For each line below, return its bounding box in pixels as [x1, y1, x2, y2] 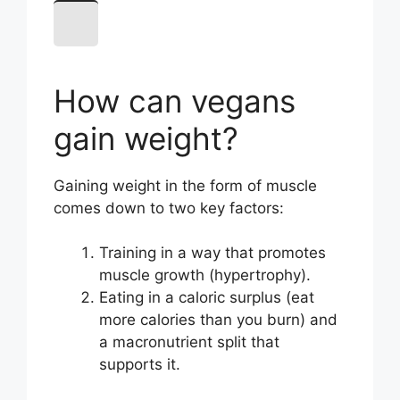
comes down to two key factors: [54, 198, 284, 217]
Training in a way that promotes [99, 244, 326, 262]
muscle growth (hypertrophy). [99, 266, 311, 285]
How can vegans [54, 81, 296, 120]
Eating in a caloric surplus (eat [99, 288, 314, 307]
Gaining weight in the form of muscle [54, 176, 317, 195]
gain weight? [54, 119, 238, 157]
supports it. [99, 355, 180, 374]
